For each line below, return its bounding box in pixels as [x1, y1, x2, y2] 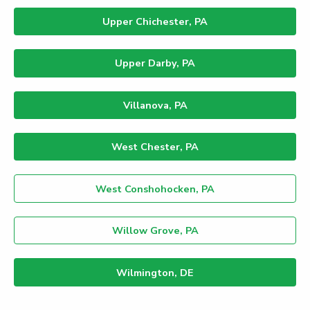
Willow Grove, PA [111, 224, 199, 238]
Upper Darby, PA [115, 56, 195, 71]
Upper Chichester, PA [102, 14, 208, 28]
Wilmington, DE [116, 265, 194, 280]
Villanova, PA [122, 98, 188, 112]
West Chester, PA [111, 140, 199, 154]
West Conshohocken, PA [95, 181, 215, 196]
